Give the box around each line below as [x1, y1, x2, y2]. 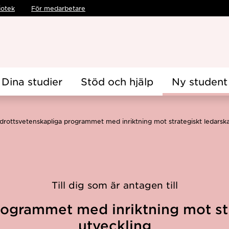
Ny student [172, 76, 227, 87]
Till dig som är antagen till [51, 179, 178, 191]
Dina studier [2, 76, 62, 87]
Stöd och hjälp [81, 76, 153, 87]
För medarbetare [31, 4, 85, 12]
